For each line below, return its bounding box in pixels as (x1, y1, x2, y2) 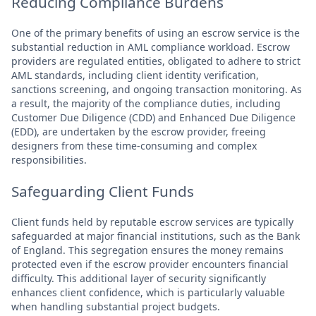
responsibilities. (11, 152, 87, 166)
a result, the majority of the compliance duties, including (11, 96, 281, 110)
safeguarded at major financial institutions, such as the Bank (11, 229, 300, 243)
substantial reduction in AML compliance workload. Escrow (11, 39, 290, 54)
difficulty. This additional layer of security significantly (11, 271, 266, 285)
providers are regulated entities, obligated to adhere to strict (11, 54, 300, 68)
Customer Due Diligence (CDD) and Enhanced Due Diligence (11, 110, 296, 124)
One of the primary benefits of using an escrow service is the (11, 25, 300, 39)
